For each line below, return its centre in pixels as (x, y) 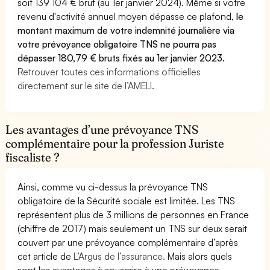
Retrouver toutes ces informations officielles (109, 71)
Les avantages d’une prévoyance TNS (102, 129)
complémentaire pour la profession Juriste (115, 143)
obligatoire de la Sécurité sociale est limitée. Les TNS (127, 200)
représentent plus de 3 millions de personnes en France (133, 214)
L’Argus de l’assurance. (120, 256)
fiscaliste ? (33, 157)
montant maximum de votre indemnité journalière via (126, 30)
